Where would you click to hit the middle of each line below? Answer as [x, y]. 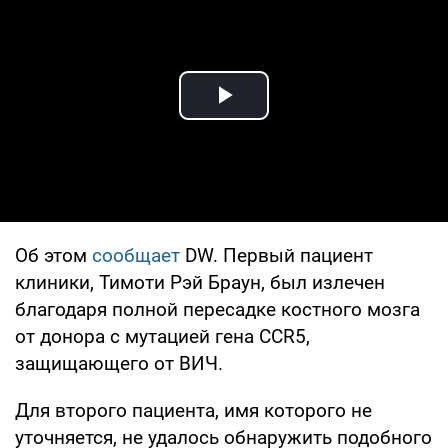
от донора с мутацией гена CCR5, [162, 336]
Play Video [296, 118]
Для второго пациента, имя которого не [193, 410]
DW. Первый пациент [276, 255]
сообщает [136, 255]
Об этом [53, 255]
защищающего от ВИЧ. [119, 363]
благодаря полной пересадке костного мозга [217, 309]
